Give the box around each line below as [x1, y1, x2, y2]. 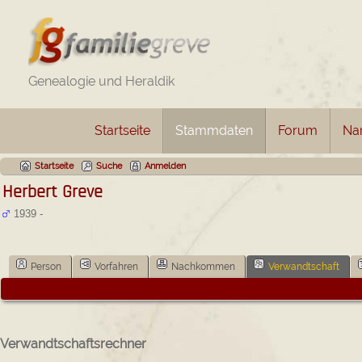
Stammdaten [175, 122, 253, 138]
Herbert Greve [2, 180, 103, 204]
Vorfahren [95, 261, 138, 273]
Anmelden [145, 161, 186, 172]
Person [31, 261, 61, 273]
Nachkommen [171, 261, 235, 273]
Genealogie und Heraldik [28, 73, 175, 89]
